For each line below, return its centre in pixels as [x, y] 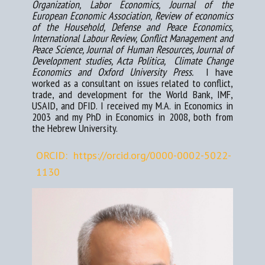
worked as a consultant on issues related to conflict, [132, 83]
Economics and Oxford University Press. [116, 72]
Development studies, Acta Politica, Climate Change [132, 61]
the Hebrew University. [76, 128]
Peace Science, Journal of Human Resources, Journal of [132, 49]
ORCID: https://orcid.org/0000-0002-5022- [134, 155]
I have [216, 72]
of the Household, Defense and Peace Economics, [132, 27]
